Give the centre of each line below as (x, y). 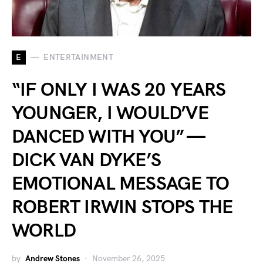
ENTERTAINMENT (78, 58)
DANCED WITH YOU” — (108, 137)
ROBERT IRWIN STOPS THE (122, 207)
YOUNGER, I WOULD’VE (110, 113)
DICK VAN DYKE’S (86, 160)
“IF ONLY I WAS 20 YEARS (119, 90)
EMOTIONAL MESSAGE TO (121, 184)
